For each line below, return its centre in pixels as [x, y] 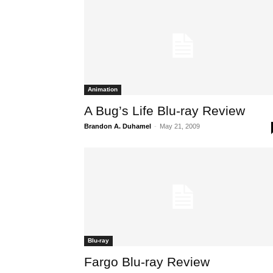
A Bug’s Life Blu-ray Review [165, 111]
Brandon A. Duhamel [118, 126]
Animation [103, 90]
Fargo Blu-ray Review [147, 262]
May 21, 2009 [180, 126]
